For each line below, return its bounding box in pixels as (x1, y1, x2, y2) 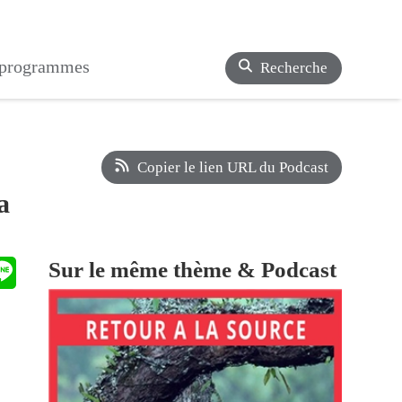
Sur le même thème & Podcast (48, 257, 337, 282)
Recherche (260, 59, 328, 76)
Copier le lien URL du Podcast (136, 159, 328, 176)
